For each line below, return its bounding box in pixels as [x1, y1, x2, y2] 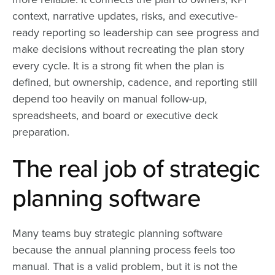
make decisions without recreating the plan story [12, 42, 244, 56]
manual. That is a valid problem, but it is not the [12, 259, 238, 273]
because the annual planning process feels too [12, 242, 235, 257]
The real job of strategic [12, 153, 260, 184]
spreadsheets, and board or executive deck [12, 108, 218, 122]
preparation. [12, 125, 69, 139]
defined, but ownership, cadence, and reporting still [12, 75, 257, 89]
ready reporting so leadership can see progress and [12, 25, 259, 39]
